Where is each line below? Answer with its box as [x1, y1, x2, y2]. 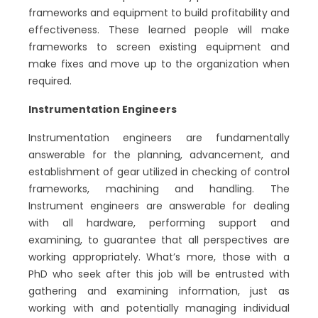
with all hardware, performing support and [28, 216, 290, 230]
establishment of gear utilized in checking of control [28, 165, 290, 179]
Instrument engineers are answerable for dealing [28, 199, 290, 213]
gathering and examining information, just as [28, 284, 290, 298]
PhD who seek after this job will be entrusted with [28, 267, 290, 281]
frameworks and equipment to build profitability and [28, 6, 290, 20]
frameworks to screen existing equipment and [28, 40, 290, 54]
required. [28, 74, 72, 88]
